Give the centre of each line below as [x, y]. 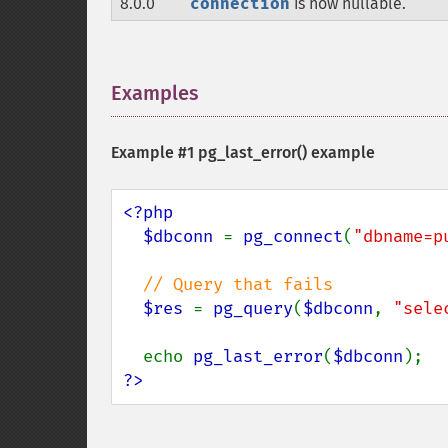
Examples [155, 93]
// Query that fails [238, 284]
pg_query [253, 308]
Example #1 [154, 152]
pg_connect [293, 236]
